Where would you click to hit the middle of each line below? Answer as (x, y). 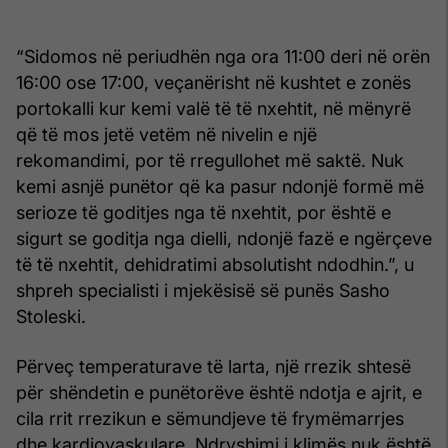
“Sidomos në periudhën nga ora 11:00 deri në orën (223, 56)
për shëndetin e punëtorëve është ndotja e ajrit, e (219, 392)
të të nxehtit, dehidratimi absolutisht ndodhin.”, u (215, 264)
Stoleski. (51, 316)
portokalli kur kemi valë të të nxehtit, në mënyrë (213, 108)
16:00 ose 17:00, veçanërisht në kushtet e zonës (213, 82)
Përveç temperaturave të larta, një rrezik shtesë (213, 366)
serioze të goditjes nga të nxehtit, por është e (203, 212)
